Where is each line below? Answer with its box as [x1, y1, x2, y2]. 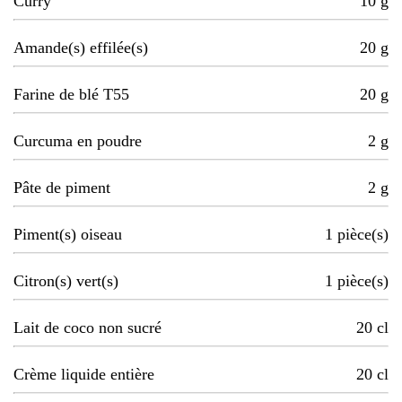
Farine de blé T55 [13, 85, 129, 104]
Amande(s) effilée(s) [13, 39, 148, 57]
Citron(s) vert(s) [13, 272, 118, 291]
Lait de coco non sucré [13, 319, 162, 337]
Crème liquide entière [13, 365, 154, 384]
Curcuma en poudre [13, 132, 142, 151]
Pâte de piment [13, 179, 110, 197]
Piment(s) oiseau [13, 225, 122, 244]
